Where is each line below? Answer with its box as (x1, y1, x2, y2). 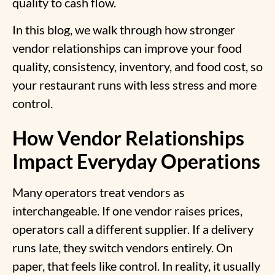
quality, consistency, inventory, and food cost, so (12, 59, 263, 74)
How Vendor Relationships (12, 125, 244, 150)
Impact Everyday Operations (12, 149, 260, 173)
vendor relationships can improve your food (12, 41, 242, 56)
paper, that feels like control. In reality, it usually (12, 258, 260, 273)
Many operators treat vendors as (12, 184, 185, 199)
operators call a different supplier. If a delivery (12, 221, 254, 236)
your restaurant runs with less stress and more (12, 77, 257, 93)
